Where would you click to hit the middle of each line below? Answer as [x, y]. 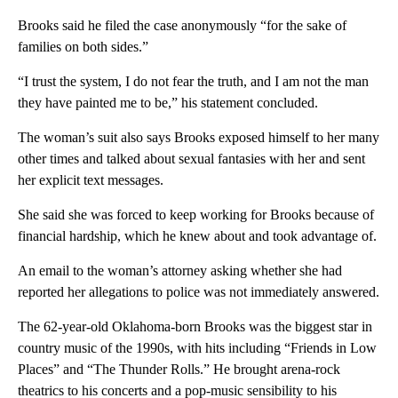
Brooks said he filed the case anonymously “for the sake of [182, 25]
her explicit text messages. [91, 179]
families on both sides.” [83, 46]
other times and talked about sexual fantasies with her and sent [191, 158]
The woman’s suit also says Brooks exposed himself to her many [199, 137]
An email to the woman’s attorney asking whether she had [180, 270]
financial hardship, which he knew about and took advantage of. [197, 235]
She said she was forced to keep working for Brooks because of [196, 214]
